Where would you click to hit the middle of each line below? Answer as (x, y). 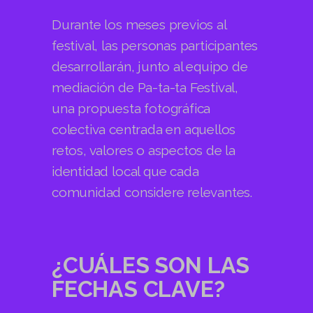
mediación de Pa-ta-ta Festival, (145, 87)
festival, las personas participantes (155, 45)
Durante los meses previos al (139, 24)
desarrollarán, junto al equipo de (150, 66)
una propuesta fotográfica (131, 108)
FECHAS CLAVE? (138, 289)
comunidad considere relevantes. (152, 192)
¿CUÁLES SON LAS (151, 265)
